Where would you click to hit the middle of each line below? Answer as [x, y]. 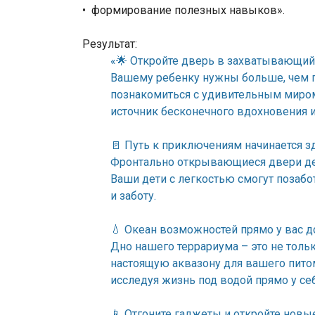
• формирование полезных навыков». [184, 11]
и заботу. [133, 196]
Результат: [110, 44]
